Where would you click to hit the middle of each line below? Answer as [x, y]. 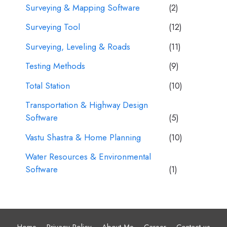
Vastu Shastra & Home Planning [83, 137]
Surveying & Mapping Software [83, 7]
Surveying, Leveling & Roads [78, 46]
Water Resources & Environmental [88, 157]
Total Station [48, 85]
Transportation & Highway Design [87, 105]
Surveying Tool [53, 27]
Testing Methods [55, 66]
